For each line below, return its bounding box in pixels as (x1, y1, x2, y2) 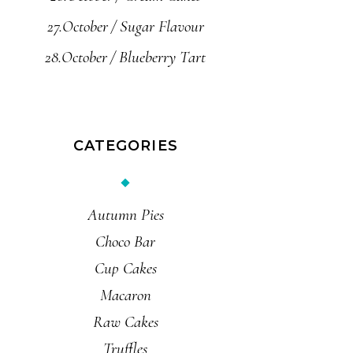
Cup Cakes (94, 258, 157, 278)
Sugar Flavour (119, 17, 204, 36)
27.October (46, 17, 108, 36)
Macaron (99, 284, 151, 305)
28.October (45, 47, 108, 67)
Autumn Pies (87, 204, 164, 225)
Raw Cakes (92, 311, 158, 332)
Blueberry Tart (119, 47, 206, 67)
